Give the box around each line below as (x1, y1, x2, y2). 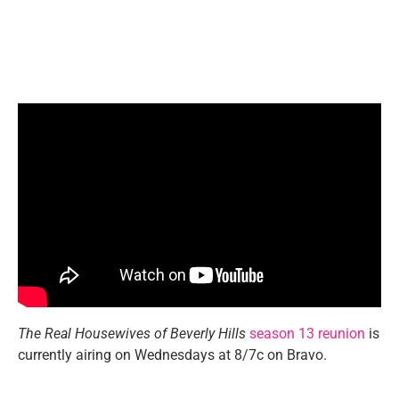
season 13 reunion (249, 324, 365, 342)
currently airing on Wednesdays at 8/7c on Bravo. (18, 346, 327, 363)
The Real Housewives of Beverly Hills (18, 324, 246, 342)
